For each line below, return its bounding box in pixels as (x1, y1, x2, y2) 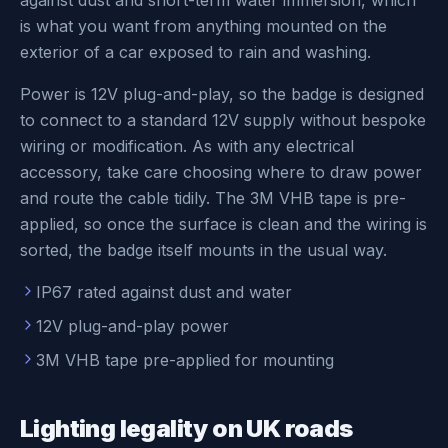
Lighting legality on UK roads (20, 414, 353, 443)
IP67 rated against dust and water (36, 282, 292, 302)
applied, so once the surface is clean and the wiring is (20, 214, 427, 234)
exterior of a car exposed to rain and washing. (20, 42, 371, 62)
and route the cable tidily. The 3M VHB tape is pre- (20, 188, 406, 208)
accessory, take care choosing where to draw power (20, 162, 422, 182)
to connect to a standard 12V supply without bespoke (20, 110, 426, 130)
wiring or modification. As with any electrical (20, 136, 354, 156)
